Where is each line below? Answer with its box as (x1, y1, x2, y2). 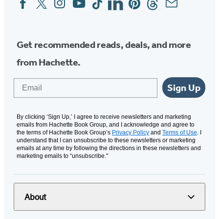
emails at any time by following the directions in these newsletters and (17, 145, 201, 152)
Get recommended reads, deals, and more (17, 39, 191, 51)
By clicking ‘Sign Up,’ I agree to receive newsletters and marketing (17, 113, 191, 121)
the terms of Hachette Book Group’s (17, 129, 112, 136)
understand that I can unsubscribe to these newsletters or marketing (17, 137, 196, 144)
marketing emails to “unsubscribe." (17, 153, 108, 160)
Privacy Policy (112, 129, 149, 136)
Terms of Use (162, 129, 197, 136)
